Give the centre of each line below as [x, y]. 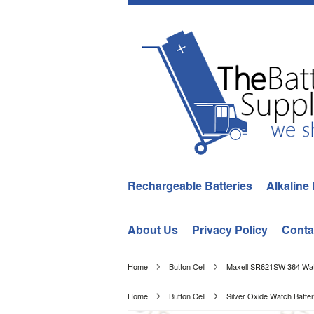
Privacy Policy [230, 230]
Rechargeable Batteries [190, 185]
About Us [153, 230]
